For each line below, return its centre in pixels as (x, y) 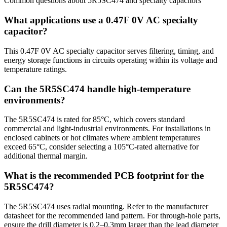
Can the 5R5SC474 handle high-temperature (97, 89)
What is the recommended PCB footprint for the (104, 175)
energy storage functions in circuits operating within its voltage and (111, 60)
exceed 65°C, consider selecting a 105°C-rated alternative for (101, 147)
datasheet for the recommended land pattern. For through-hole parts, (112, 215)
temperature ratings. (35, 69)
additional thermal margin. (46, 156)
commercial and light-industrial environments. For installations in (107, 129)
